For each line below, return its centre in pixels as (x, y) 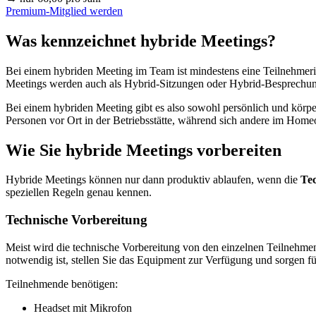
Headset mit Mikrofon (83, 308)
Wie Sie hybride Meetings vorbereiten (144, 150)
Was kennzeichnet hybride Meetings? (141, 41)
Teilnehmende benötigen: (62, 284)
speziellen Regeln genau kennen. (79, 193)
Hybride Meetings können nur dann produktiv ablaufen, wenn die (153, 180)
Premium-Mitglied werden (64, 11)
